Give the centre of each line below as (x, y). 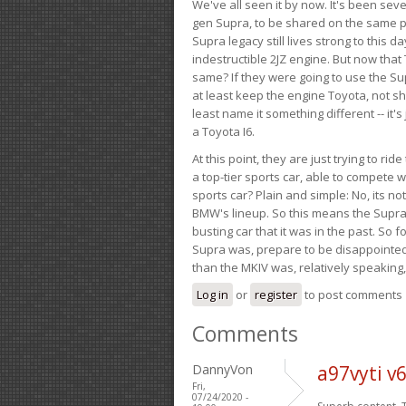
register (276, 294)
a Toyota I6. (223, 131)
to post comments (352, 294)
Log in (213, 294)
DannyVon (222, 369)
